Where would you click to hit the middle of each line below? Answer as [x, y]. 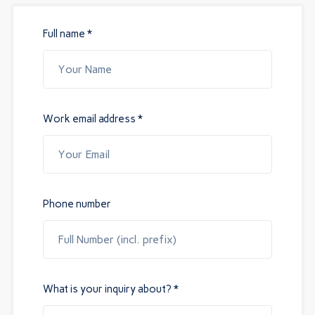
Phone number [77, 204]
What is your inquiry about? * [110, 289]
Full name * [67, 33]
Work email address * [92, 118]
